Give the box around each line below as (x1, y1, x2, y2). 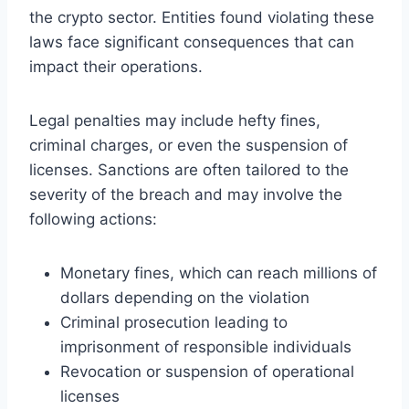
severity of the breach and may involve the (29, 184, 342, 204)
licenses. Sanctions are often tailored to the (29, 160, 349, 179)
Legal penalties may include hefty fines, (29, 110, 320, 130)
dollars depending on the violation (60, 288, 309, 307)
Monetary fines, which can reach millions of (60, 263, 377, 282)
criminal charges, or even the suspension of (29, 135, 348, 154)
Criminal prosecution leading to (60, 312, 288, 331)
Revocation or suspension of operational (60, 362, 354, 381)
